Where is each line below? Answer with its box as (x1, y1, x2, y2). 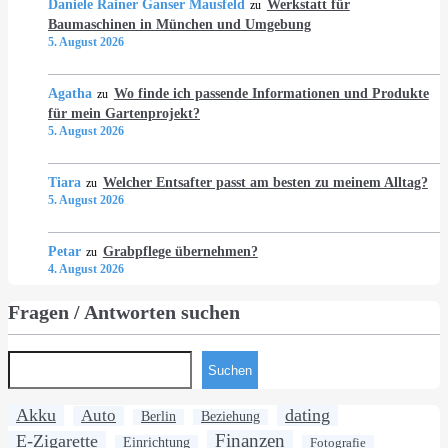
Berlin (141, 409, 176, 425)
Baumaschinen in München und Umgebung (48, 16, 311, 33)
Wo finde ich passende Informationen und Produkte (113, 85, 429, 102)
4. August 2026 (48, 262, 124, 277)
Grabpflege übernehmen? (102, 243, 258, 260)
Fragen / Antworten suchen (8, 301, 240, 324)
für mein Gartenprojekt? (48, 105, 200, 122)
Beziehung (201, 409, 260, 425)
